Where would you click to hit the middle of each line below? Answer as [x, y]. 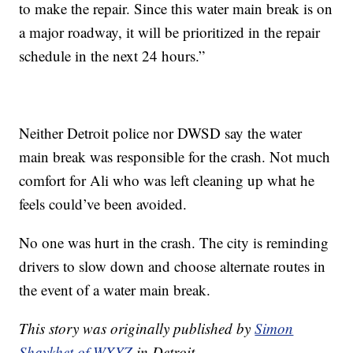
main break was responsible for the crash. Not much [175, 157]
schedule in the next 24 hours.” [112, 56]
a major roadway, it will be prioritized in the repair [170, 32]
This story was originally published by [137, 329]
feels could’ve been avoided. [103, 204]
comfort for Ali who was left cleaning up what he [167, 180]
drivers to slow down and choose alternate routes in [173, 266]
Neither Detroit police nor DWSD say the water [161, 133]
